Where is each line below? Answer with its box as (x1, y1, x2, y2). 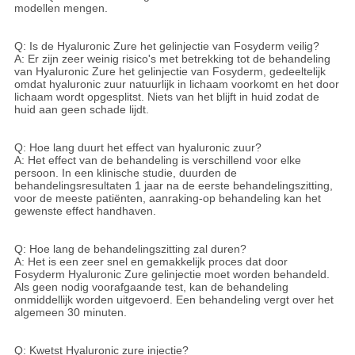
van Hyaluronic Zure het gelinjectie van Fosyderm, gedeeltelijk (13, 65, 326, 78)
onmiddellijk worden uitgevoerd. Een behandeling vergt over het (13, 293, 334, 307)
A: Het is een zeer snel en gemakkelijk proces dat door (13, 255, 288, 269)
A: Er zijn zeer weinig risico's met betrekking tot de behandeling (13, 52, 330, 66)
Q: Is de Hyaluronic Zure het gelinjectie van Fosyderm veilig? (13, 40, 319, 53)
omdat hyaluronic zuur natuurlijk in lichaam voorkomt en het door (13, 78, 339, 91)
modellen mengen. (13, 2, 108, 15)
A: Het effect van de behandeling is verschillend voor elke (13, 154, 301, 167)
